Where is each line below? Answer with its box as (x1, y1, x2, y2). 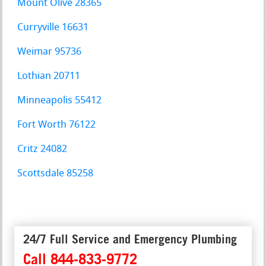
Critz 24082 (17, 144, 68, 154)
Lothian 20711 (17, 71, 81, 81)
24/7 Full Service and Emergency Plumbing (23, 232, 237, 246)
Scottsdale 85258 (17, 168, 94, 179)
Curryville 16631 (17, 22, 89, 33)
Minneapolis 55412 (17, 95, 102, 106)
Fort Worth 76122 (17, 119, 96, 130)
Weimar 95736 (17, 46, 82, 57)
